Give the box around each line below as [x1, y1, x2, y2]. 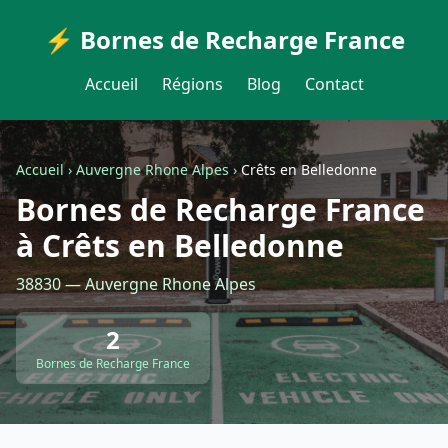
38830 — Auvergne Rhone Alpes [16, 273, 256, 295]
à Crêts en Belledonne [16, 225, 344, 266]
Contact [304, 73, 364, 95]
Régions [161, 73, 223, 95]
